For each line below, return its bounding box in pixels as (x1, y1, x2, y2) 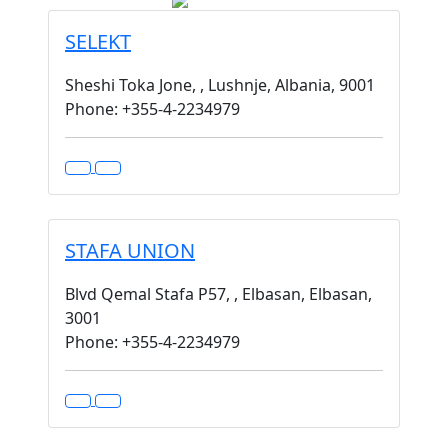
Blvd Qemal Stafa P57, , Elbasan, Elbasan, (65, 283, 372, 305)
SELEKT (65, 28, 131, 55)
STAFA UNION (65, 237, 195, 264)
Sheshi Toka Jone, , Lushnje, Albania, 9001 (65, 74, 375, 96)
